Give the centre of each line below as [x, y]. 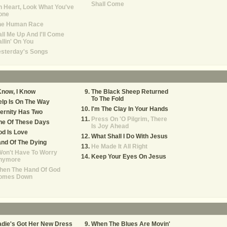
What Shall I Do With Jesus [129, 136]
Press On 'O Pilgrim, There [129, 119]
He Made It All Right [119, 146]
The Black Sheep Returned [130, 92]
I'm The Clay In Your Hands [130, 109]
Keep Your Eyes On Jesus [129, 157]
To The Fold [107, 99]
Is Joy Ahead [110, 126]
